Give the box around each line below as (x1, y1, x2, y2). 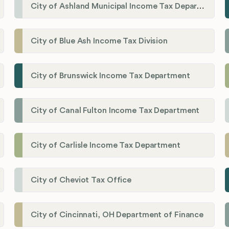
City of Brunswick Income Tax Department (31, 72, 190, 80)
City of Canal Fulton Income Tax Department (31, 106, 200, 115)
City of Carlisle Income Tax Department (31, 141, 180, 150)
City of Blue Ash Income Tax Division (31, 37, 168, 45)
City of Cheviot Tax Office (31, 176, 132, 185)
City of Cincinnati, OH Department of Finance (31, 211, 204, 219)
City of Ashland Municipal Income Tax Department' (197, 2, 204, 11)
